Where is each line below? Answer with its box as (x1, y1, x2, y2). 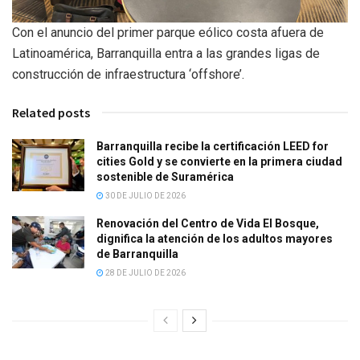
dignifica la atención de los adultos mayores (96, 232, 333, 246)
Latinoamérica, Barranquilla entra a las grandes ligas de (12, 46, 320, 62)
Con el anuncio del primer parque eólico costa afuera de (12, 25, 324, 41)
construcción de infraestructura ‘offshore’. (12, 67, 244, 83)
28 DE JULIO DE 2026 (104, 268, 186, 278)
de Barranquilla (96, 247, 178, 261)
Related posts (12, 104, 90, 121)
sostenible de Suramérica (96, 170, 236, 184)
